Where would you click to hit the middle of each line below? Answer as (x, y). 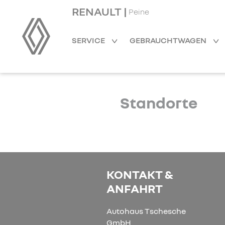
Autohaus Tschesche (146, 211)
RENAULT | (99, 11)
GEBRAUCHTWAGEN (169, 40)
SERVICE (89, 40)
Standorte (159, 103)
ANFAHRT (135, 188)
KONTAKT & (140, 174)
